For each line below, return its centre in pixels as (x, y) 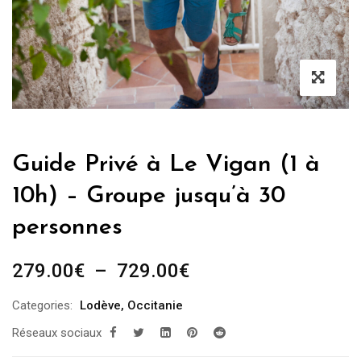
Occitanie (155, 305)
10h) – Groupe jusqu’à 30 (149, 196)
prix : (209, 315)
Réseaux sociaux (57, 333)
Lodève (100, 305)
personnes (67, 228)
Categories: (42, 305)
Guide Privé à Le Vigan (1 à (166, 165)
